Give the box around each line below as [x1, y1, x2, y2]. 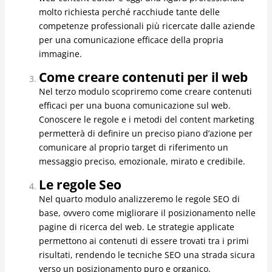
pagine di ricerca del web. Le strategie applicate [38, 221, 234, 233]
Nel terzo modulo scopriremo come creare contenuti [38, 86, 252, 98]
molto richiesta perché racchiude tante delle [38, 6, 220, 18]
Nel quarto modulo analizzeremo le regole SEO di [38, 193, 240, 205]
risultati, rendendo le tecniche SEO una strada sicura [38, 249, 255, 261]
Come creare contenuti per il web [38, 69, 248, 86]
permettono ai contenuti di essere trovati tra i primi [38, 235, 249, 247]
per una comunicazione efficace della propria [38, 34, 223, 46]
